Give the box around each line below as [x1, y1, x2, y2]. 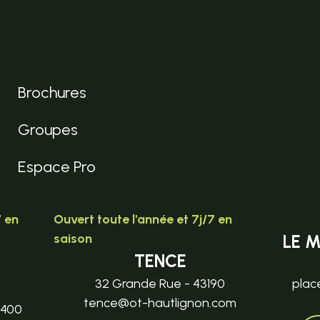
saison [53, 230, 92, 246]
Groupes [18, 119, 78, 139]
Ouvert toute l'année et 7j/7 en [53, 211, 232, 227]
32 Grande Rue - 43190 [95, 275, 225, 291]
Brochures [18, 82, 86, 102]
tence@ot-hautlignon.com [84, 294, 236, 311]
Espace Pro [18, 156, 96, 176]
